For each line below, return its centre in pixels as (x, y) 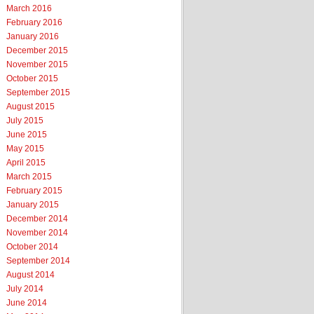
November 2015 (37, 64)
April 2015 (26, 163)
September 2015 (38, 93)
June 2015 (27, 135)
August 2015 (30, 107)
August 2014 (30, 275)
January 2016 (33, 36)
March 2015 (29, 177)
